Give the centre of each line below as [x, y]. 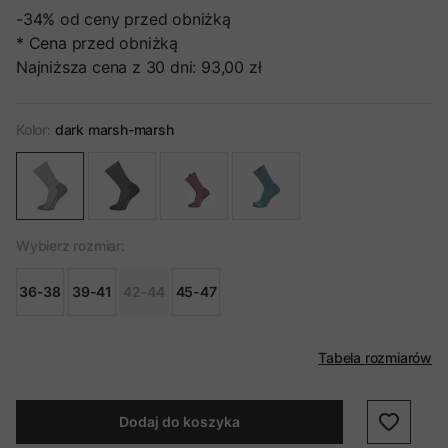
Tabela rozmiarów [375, 357]
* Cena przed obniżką [97, 43]
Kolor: [33, 129]
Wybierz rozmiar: [70, 245]
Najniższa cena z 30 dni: [106, 67]
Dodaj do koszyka [179, 421]
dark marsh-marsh [114, 129]
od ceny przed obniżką [145, 19]
